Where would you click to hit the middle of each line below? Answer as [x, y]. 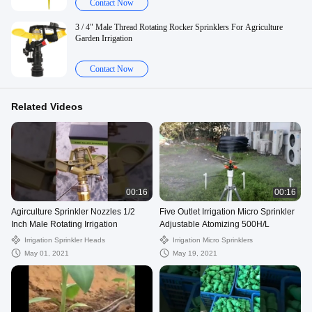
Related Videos [47, 107]
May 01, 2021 [47, 253]
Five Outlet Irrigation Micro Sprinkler [227, 212]
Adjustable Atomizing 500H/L [214, 225]
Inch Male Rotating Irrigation [64, 225]
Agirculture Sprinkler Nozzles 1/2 [73, 212]
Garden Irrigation [104, 38]
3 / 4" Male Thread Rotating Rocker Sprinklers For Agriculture [179, 27]
